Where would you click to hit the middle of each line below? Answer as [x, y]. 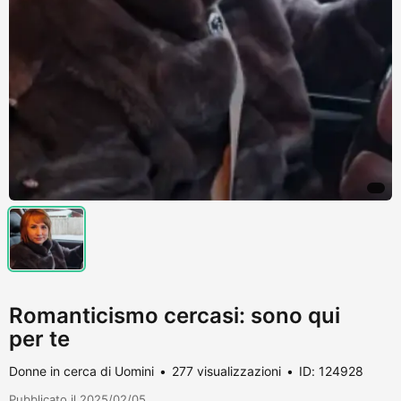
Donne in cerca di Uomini [81, 371]
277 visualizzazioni [226, 371]
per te [39, 338]
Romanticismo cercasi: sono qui [175, 315]
